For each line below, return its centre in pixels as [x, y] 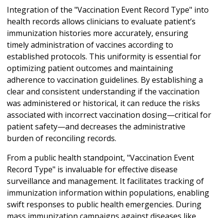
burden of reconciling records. [62, 138]
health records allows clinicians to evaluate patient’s [101, 21]
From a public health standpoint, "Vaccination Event [100, 157]
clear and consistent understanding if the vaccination [103, 91]
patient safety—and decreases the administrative [96, 126]
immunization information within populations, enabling [108, 192]
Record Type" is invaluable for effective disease [92, 169]
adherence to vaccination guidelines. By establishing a [105, 80]
